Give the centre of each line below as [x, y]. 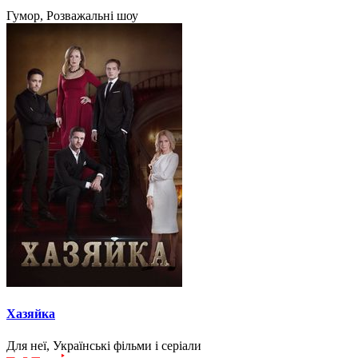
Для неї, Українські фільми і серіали [104, 345]
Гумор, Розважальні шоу [72, 16]
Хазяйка [31, 314]
